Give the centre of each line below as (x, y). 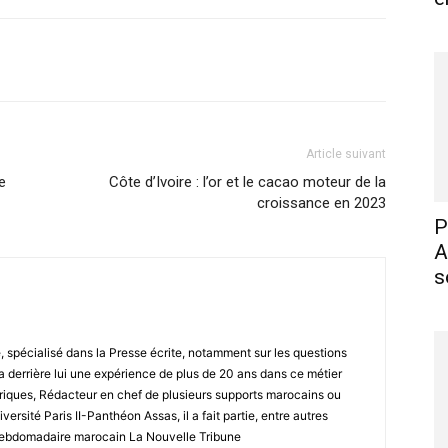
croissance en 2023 (321, 203)
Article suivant (346, 154)
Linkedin (370, 59)
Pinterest (113, 59)
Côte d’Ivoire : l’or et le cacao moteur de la (247, 182)
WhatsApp (242, 59)
